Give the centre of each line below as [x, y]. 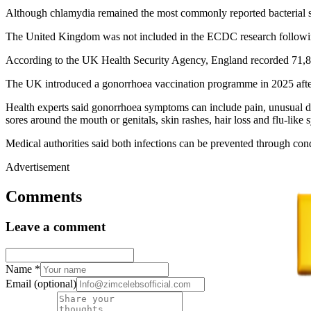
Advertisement [37, 167]
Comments [44, 196]
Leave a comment [56, 227]
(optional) [55, 284]
